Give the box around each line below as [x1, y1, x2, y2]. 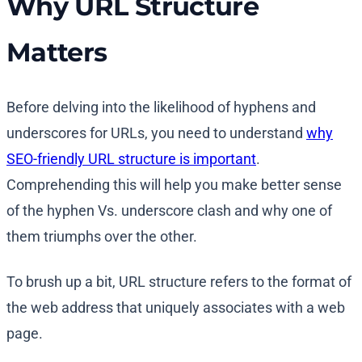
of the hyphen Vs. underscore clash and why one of [6, 202, 332, 220]
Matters [6, 36, 107, 69]
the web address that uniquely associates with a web [6, 299, 345, 317]
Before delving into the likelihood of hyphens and [6, 99, 316, 116]
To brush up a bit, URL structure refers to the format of [6, 273, 351, 291]
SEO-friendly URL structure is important [6, 150, 256, 168]
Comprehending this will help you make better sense [6, 176, 342, 194]
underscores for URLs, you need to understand [6, 124, 306, 142]
